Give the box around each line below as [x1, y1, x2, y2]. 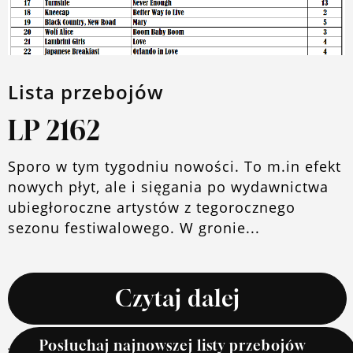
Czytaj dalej [114, 285, 240, 311]
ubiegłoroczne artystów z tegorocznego [8, 198, 295, 217]
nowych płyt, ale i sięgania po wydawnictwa [8, 177, 329, 196]
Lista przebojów [8, 79, 164, 105]
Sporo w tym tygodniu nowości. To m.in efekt [8, 157, 341, 176]
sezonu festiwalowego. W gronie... [8, 218, 260, 237]
